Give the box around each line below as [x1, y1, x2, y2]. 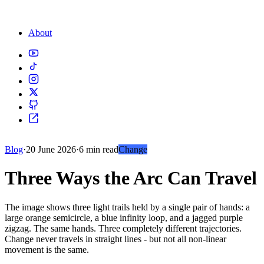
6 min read [79, 144, 118, 154]
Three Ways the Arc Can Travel [5, 167, 257, 189]
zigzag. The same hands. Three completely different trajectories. [5, 223, 242, 233]
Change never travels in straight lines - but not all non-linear [5, 233, 226, 244]
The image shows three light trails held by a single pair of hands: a [5, 202, 250, 212]
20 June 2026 [26, 144, 76, 154]
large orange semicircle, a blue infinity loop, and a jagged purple [5, 212, 243, 223]
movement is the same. [5, 244, 89, 255]
